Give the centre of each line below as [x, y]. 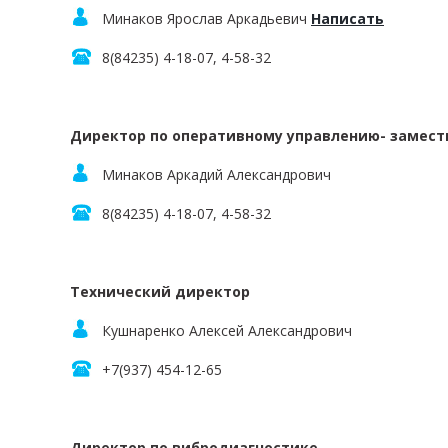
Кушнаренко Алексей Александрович [227, 330]
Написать [347, 18]
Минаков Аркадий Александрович [216, 174]
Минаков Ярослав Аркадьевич [206, 18]
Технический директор [160, 291]
